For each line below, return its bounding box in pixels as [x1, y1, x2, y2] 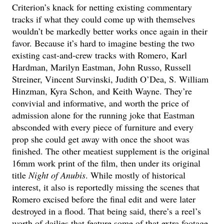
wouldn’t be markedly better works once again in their [12, 24, 208, 37]
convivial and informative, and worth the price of [12, 96, 189, 109]
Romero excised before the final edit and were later [12, 192, 196, 205]
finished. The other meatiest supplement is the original [12, 144, 210, 157]
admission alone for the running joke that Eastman [12, 108, 195, 121]
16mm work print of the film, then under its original [12, 156, 201, 169]
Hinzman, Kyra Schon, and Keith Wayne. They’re [12, 84, 192, 97]
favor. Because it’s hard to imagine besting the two [12, 36, 195, 49]
